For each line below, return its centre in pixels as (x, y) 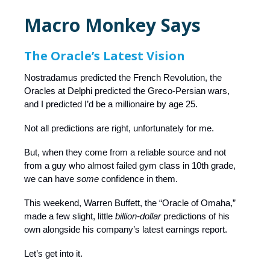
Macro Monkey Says (112, 25)
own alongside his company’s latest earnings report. (126, 230)
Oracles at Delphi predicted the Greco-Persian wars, (127, 91)
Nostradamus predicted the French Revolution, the (123, 78)
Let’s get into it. (53, 254)
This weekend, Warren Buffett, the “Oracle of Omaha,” (130, 203)
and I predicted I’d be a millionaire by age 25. (111, 104)
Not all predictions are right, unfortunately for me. (119, 128)
